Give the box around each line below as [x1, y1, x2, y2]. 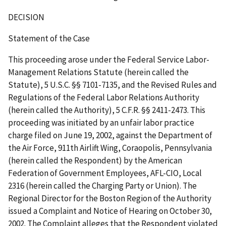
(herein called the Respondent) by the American [8, 154, 182, 166]
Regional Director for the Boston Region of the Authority [8, 192, 211, 204]
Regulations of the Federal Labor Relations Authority [8, 91, 199, 103]
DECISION [8, 11, 44, 23]
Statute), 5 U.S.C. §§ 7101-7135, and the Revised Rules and [8, 79, 217, 90]
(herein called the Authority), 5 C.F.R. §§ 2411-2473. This [8, 104, 205, 116]
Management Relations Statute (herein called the [8, 66, 189, 78]
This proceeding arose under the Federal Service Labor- [8, 53, 209, 65]
